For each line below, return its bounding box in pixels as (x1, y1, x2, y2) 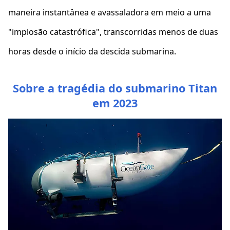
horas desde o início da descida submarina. (8, 46, 178, 57)
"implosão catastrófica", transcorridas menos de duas (8, 26, 218, 37)
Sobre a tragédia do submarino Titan (13, 80, 217, 95)
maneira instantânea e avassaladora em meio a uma (8, 7, 211, 18)
